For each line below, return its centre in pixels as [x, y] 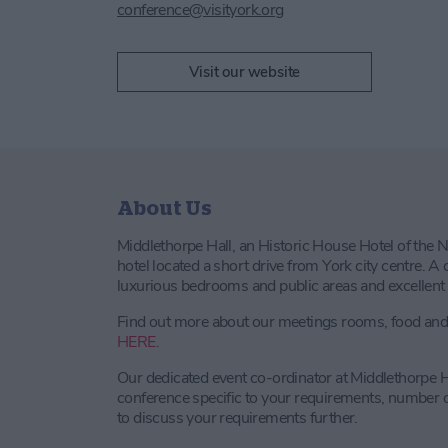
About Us [164, 207]
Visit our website [244, 71]
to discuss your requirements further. [237, 417]
